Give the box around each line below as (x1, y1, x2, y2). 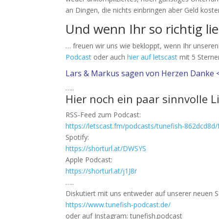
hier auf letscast (127, 52, 178, 62)
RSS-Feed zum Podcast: (66, 109, 141, 119)
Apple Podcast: (66, 154, 113, 164)
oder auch (91, 52, 128, 62)
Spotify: (66, 132, 89, 142)
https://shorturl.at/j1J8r (66, 166, 137, 175)
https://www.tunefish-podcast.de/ (66, 199, 171, 209)
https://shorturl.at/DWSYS (66, 143, 147, 153)
